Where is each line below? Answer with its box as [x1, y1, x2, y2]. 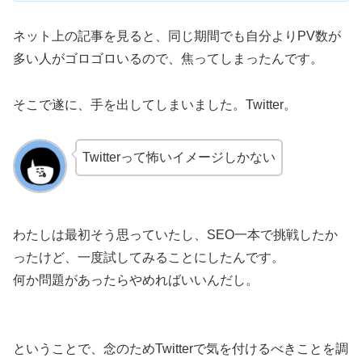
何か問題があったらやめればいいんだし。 [13, 272, 259, 287]
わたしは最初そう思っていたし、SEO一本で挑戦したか [13, 227, 338, 242]
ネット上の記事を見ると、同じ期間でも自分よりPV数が [13, 28, 341, 43]
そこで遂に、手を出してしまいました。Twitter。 [13, 97, 297, 112]
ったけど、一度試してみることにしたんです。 [13, 250, 284, 264]
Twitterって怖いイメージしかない [82, 150, 276, 165]
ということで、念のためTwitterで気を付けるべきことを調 [13, 341, 348, 356]
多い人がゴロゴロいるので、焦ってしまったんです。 [13, 51, 323, 65]
